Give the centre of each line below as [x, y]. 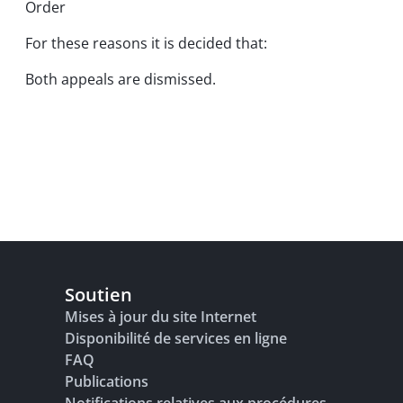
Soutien [99, 295]
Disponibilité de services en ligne [176, 338]
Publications [107, 381]
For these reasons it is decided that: [146, 43]
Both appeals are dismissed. [121, 79]
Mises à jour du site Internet [161, 317]
